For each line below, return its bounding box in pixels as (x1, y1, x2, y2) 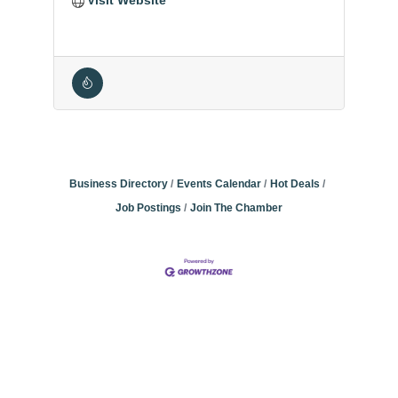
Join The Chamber (189, 201, 283, 214)
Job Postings (115, 201, 181, 214)
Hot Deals (269, 177, 320, 190)
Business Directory (68, 177, 168, 190)
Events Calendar (176, 177, 261, 190)
